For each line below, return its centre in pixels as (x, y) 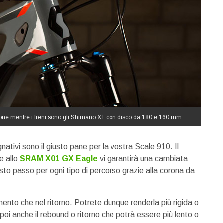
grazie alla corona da (159, 170)
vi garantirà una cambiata (143, 159)
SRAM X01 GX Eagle (59, 159)
